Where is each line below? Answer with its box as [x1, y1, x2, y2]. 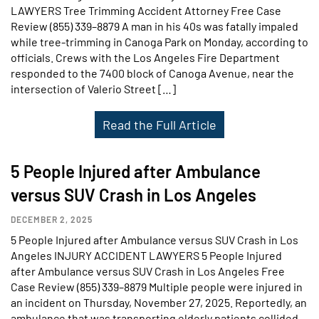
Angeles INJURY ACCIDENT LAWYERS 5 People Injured [11, 249, 282, 262]
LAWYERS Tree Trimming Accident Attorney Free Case [11, 4, 281, 17]
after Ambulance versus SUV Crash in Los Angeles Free [11, 264, 285, 278]
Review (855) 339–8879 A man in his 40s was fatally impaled [11, 19, 298, 33]
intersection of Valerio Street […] [11, 82, 176, 95]
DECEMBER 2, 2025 [11, 214, 93, 224]
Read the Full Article [103, 117, 216, 132]
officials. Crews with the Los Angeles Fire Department [11, 51, 280, 64]
